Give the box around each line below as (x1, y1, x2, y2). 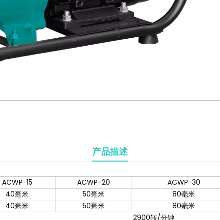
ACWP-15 (1, 177, 32, 187)
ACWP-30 (167, 177, 200, 187)
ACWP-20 (77, 177, 110, 187)
